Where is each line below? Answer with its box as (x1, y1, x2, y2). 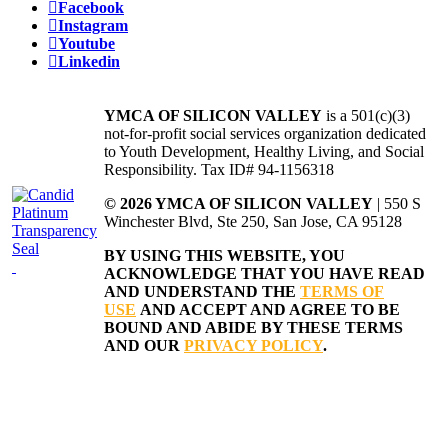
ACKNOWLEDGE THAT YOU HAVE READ (104, 265, 425, 283)
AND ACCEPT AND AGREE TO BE (140, 301, 400, 319)
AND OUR (104, 337, 184, 355)
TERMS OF (300, 283, 384, 301)
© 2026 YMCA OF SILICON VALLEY (104, 195, 373, 213)
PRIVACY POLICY (184, 337, 323, 355)
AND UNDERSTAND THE (104, 283, 300, 301)
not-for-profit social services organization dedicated (104, 125, 426, 143)
